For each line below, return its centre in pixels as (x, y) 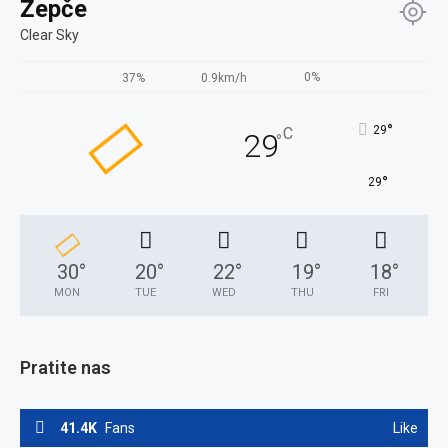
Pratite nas (65, 368)
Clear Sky (49, 35)
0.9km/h (224, 78)
